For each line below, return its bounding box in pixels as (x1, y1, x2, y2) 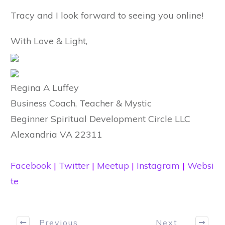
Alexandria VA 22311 (11, 129, 102, 141)
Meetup (97, 160, 129, 172)
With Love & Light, (11, 35, 87, 47)
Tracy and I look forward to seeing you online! (11, 10, 203, 22)
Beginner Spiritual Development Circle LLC (11, 113, 193, 125)
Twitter (59, 160, 89, 172)
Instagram (137, 160, 180, 172)
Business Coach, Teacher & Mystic (11, 97, 154, 109)
